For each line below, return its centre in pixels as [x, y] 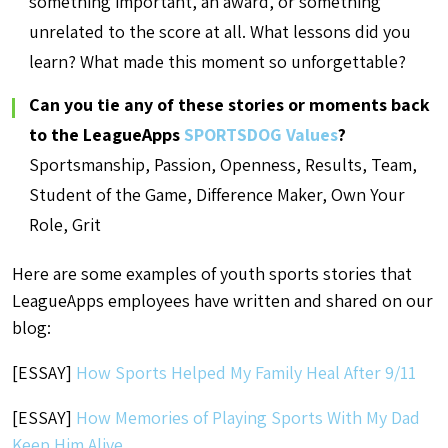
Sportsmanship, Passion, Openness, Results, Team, [223, 164]
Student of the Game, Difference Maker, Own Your [217, 194]
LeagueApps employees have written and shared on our [222, 300]
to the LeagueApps [104, 134]
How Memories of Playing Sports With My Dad [248, 417]
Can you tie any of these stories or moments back [229, 104]
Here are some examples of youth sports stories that [212, 273]
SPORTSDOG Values [259, 134]
